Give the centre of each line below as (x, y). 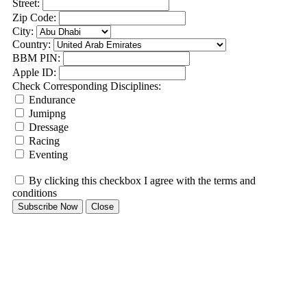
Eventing (47, 154)
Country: (32, 44)
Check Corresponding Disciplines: (87, 86)
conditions (35, 193)
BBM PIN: (36, 58)
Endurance (51, 99)
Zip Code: (34, 17)
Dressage (47, 127)
